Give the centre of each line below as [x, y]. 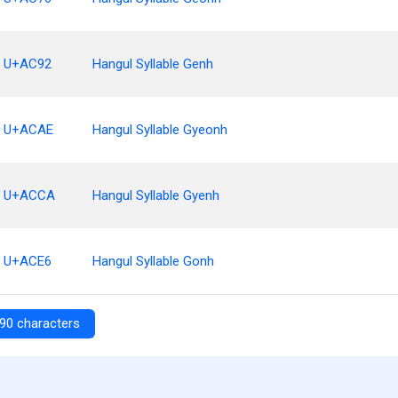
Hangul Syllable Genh [153, 64]
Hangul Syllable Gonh [153, 261]
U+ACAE [28, 130]
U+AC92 [28, 64]
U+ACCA [29, 195]
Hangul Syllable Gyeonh [160, 130]
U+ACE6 [28, 261]
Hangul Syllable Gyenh [156, 195]
